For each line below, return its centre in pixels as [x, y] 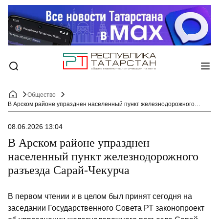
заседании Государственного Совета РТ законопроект [106, 208]
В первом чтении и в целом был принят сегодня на [100, 197]
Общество [42, 95]
